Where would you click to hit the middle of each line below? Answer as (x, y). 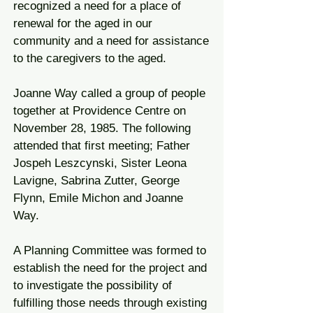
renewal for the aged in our (83, 23)
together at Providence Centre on (100, 111)
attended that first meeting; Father (102, 146)
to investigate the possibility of (93, 285)
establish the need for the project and (110, 268)
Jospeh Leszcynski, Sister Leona (100, 163)
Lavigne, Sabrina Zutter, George (96, 181)
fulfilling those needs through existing (110, 303)
